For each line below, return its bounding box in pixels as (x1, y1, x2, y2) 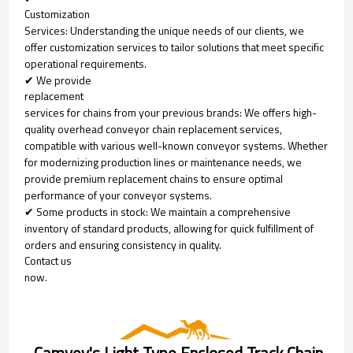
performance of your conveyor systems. (24, 187, 212, 203)
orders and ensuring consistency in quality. (24, 236, 221, 253)
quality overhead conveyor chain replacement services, (24, 121, 282, 137)
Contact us (24, 252, 72, 269)
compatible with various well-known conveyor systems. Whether (24, 137, 328, 154)
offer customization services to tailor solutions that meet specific (24, 39, 324, 55)
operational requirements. (24, 55, 156, 72)
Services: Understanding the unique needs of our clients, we (24, 22, 304, 39)
